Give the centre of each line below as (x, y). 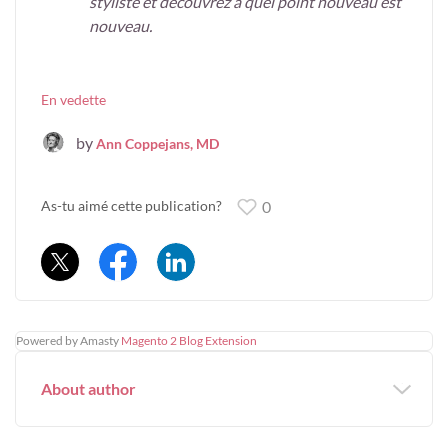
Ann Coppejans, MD (157, 143)
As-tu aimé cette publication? (131, 206)
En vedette (73, 100)
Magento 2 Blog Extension (189, 341)
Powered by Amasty (67, 341)
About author (88, 389)
